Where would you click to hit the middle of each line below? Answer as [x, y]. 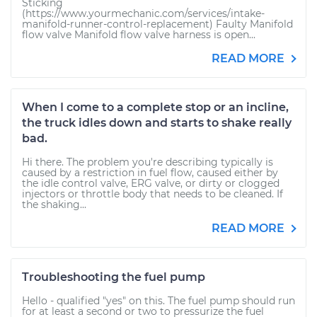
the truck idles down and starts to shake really [157, 123]
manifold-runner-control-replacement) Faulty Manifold [157, 24]
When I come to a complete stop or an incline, [155, 107]
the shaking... [54, 204]
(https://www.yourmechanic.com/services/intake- [143, 13]
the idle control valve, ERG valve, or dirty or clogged [151, 183]
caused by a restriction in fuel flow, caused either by [150, 173]
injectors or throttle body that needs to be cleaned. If [152, 194]
